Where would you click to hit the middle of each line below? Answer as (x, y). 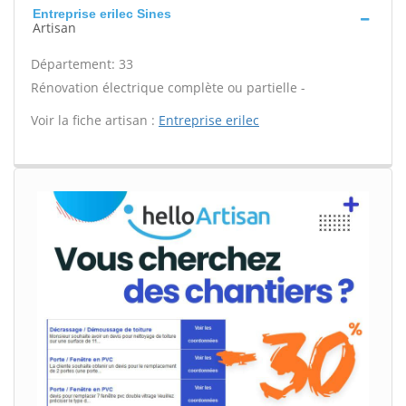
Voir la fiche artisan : (95, 120)
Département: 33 (82, 64)
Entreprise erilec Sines (102, 14)
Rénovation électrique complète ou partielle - (168, 87)
